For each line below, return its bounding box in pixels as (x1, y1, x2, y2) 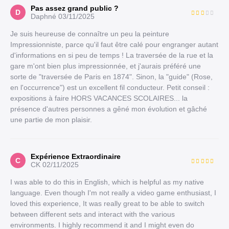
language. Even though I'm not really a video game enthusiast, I (10, 189, 216, 197)
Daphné (31, 12, 58, 20)
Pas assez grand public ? (31, 4, 119, 12)
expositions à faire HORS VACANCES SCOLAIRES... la (10, 94, 188, 102)
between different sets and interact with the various (10, 210, 175, 218)
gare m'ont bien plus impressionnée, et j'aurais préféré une (10, 62, 201, 70)
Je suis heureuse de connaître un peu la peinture (10, 30, 169, 38)
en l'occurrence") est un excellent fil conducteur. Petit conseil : (10, 83, 210, 91)
